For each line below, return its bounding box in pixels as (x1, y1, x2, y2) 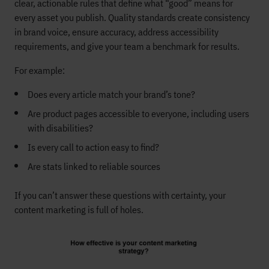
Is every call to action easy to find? (28, 141, 159, 153)
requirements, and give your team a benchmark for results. (14, 40, 240, 52)
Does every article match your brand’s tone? (28, 88, 195, 100)
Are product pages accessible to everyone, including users (28, 107, 249, 119)
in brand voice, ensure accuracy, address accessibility (14, 26, 219, 38)
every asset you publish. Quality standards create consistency (14, 11, 250, 23)
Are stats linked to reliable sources (28, 160, 160, 172)
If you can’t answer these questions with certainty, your (14, 189, 226, 201)
